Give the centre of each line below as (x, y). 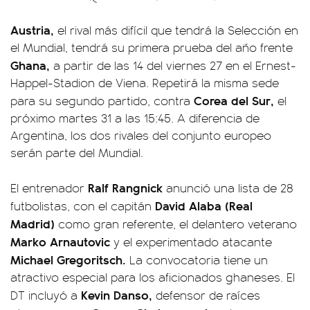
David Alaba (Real (204, 205)
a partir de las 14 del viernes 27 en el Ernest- (173, 65)
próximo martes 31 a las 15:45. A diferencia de (135, 117)
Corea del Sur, (234, 100)
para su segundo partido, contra (102, 100)
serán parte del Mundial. (77, 152)
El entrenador (49, 187)
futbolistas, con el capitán (83, 205)
